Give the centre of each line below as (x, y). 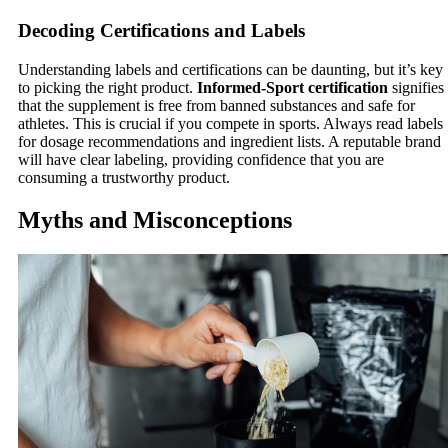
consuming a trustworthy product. (124, 177)
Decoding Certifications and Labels (161, 30)
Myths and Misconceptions (155, 219)
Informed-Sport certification (292, 87)
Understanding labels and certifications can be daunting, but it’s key (230, 69)
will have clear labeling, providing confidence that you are (201, 159)
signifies (416, 87)
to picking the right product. (107, 87)
